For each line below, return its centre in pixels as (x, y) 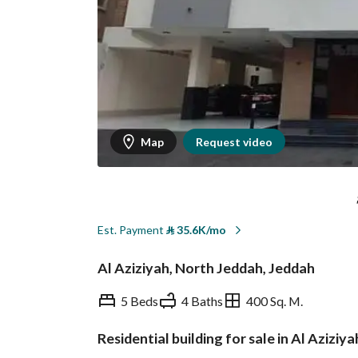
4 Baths (202, 300)
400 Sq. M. (274, 300)
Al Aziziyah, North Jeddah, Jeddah (206, 268)
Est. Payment (132, 230)
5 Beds (139, 300)
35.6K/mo (200, 230)
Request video (234, 141)
